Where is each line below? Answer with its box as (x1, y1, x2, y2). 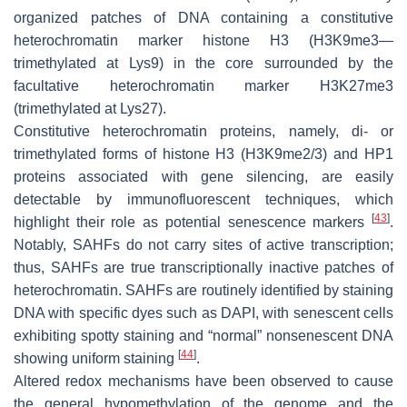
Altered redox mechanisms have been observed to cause (14, 372, 393, 389)
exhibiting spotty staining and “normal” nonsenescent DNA (14, 327, 393, 343)
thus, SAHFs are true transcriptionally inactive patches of (14, 259, 393, 275)
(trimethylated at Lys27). (14, 100, 166, 116)
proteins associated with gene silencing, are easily (14, 168, 393, 184)
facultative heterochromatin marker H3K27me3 (14, 77, 393, 94)
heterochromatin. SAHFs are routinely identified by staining (14, 282, 393, 298)
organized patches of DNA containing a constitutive (14, 9, 393, 25)
